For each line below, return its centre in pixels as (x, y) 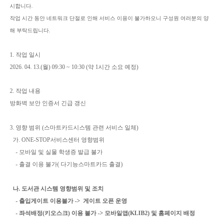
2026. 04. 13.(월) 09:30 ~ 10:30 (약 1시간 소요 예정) (74, 67)
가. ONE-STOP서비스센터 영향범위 (57, 140)
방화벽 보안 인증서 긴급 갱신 (48, 103)
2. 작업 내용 (25, 91)
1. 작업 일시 (25, 55)
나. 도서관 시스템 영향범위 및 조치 (57, 189)
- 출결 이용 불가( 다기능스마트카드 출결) (66, 164)
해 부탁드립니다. (30, 30)
